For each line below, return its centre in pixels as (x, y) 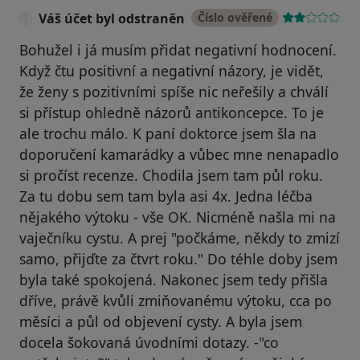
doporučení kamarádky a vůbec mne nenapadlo (179, 155)
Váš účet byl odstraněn (112, 19)
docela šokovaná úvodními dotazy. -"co (149, 343)
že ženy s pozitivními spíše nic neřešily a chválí (174, 92)
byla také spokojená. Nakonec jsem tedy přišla (174, 280)
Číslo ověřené (235, 18)
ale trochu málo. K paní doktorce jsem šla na (168, 134)
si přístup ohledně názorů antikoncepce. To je (172, 113)
